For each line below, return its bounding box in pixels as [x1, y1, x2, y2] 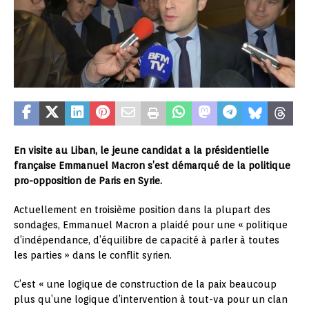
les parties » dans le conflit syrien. [14, 250, 172, 261]
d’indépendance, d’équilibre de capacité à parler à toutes [14, 235, 279, 246]
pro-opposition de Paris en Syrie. [14, 175, 162, 187]
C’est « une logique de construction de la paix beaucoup [14, 279, 277, 290]
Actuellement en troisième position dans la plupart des [14, 204, 270, 216]
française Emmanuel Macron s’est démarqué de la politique [14, 160, 290, 172]
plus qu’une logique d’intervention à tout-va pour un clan [14, 294, 288, 306]
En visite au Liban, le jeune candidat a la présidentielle [14, 145, 269, 157]
